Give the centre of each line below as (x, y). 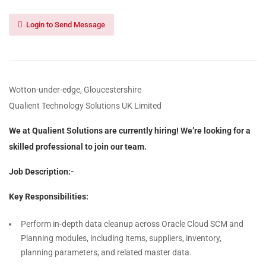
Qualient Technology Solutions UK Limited (85, 106)
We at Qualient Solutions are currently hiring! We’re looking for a (130, 131)
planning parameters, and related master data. (106, 252)
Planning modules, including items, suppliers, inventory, (121, 238)
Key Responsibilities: (49, 197)
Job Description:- (42, 172)
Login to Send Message (65, 25)
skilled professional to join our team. (78, 147)
